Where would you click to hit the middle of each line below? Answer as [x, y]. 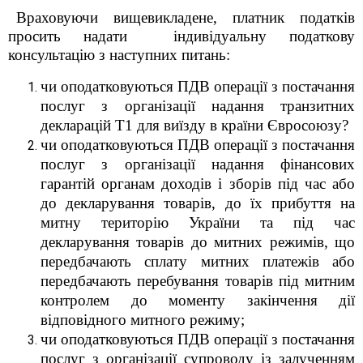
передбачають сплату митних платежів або [198, 261]
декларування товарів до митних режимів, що [198, 242]
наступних [143, 55]
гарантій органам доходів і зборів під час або [198, 184]
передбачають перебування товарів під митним [198, 281]
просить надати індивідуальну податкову [181, 36]
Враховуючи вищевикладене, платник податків [186, 17]
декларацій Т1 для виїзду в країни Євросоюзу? [194, 125]
